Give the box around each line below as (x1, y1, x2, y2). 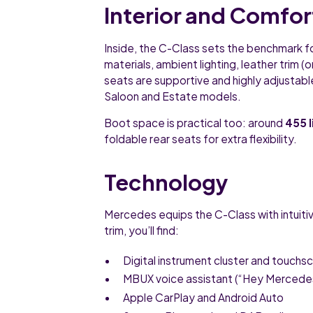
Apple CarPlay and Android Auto (123, 291, 284, 305)
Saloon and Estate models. (104, 89, 242, 103)
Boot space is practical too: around (104, 116, 286, 130)
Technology (104, 168, 228, 196)
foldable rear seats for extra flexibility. (104, 132, 298, 146)
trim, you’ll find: (104, 224, 180, 238)
